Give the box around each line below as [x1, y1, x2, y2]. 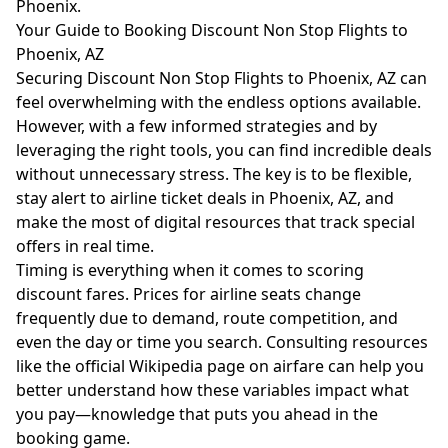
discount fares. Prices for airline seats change [16, 283, 361, 305]
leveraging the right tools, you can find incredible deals [16, 139, 432, 161]
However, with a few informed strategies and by [16, 115, 377, 137]
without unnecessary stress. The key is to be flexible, [16, 163, 412, 185]
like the [16, 355, 75, 377]
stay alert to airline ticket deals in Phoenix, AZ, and [16, 187, 394, 209]
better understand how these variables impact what [16, 379, 409, 401]
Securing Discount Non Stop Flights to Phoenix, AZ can [16, 67, 427, 89]
